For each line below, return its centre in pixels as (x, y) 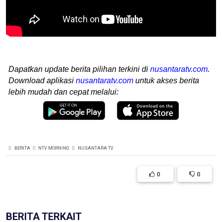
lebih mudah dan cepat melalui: (63, 92)
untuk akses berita (166, 81)
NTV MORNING (54, 148)
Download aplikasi (42, 81)
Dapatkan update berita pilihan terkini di (79, 69)
